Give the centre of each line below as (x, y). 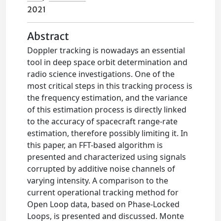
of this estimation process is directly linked (107, 110)
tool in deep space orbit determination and (108, 62)
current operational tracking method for (103, 192)
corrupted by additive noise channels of (101, 169)
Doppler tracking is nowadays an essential (106, 50)
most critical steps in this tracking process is (110, 86)
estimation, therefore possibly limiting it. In (108, 133)
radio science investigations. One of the (101, 74)
